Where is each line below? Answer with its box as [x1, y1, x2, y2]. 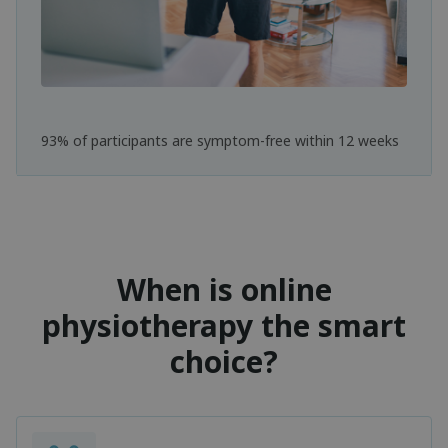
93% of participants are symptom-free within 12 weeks [41, 131, 399, 151]
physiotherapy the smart [42, 305, 406, 347]
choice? [170, 341, 278, 383]
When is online [116, 269, 332, 311]
